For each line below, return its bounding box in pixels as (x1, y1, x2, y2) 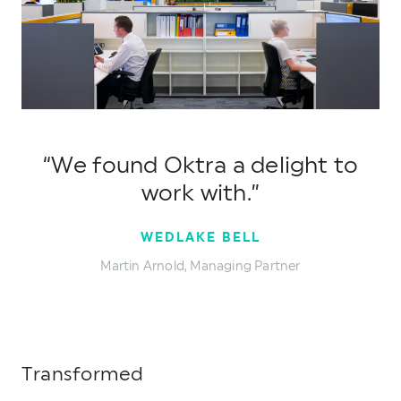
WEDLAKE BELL (141, 230, 260, 244)
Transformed (21, 364, 144, 384)
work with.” (141, 182, 260, 205)
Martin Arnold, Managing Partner (100, 260, 301, 273)
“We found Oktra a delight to (42, 154, 359, 177)
